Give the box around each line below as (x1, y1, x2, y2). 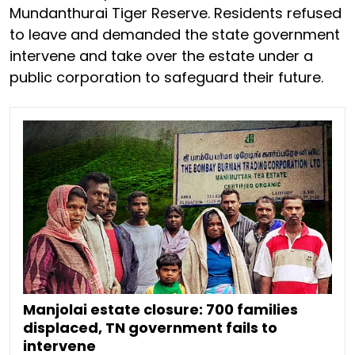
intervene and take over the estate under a (10, 45, 313, 66)
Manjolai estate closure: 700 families (23, 299, 298, 319)
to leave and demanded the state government (10, 24, 340, 44)
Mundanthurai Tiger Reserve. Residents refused (10, 2, 342, 23)
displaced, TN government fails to (23, 317, 277, 338)
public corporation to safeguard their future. (10, 67, 323, 87)
